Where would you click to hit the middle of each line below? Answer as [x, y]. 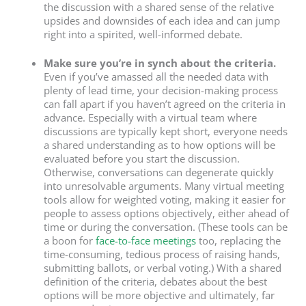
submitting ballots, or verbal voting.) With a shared [162, 268]
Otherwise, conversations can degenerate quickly [158, 172]
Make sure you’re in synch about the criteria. [159, 63]
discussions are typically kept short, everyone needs [165, 131]
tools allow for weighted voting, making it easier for [164, 200]
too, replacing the [238, 241]
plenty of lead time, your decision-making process [161, 91]
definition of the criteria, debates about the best [155, 282]
